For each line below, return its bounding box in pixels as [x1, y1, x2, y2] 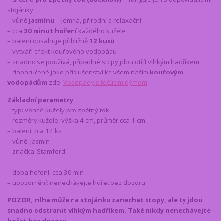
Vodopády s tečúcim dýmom [63, 77, 147, 87]
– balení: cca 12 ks [7, 126, 62, 135]
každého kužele [77, 26, 126, 35]
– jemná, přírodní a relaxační [55, 15, 141, 25]
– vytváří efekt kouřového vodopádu [7, 46, 117, 56]
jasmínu [29, 15, 55, 25]
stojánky [7, 5, 33, 14]
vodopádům [7, 77, 47, 87]
